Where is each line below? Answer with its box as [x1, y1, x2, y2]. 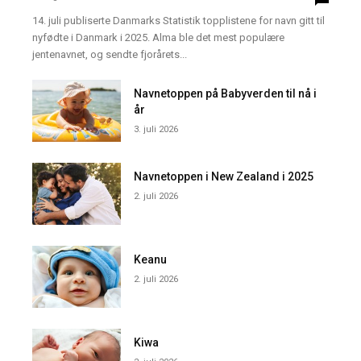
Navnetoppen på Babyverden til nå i [134, 86, 317, 100]
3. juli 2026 [134, 123, 179, 135]
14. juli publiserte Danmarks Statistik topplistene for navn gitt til [32, 14, 325, 27]
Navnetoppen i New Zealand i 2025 [134, 169, 314, 183]
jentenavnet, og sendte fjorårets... [32, 48, 187, 60]
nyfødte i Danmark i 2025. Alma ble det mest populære [32, 31, 284, 44]
